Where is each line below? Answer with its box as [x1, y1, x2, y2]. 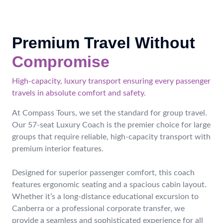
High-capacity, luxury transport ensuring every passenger [12, 77, 211, 85]
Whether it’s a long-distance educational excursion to [12, 193, 199, 201]
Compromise [12, 53, 110, 71]
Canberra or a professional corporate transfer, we [12, 205, 185, 213]
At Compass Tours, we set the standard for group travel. [12, 109, 207, 117]
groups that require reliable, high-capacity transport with [12, 133, 211, 141]
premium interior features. [12, 145, 104, 153]
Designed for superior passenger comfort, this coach [12, 169, 195, 177]
